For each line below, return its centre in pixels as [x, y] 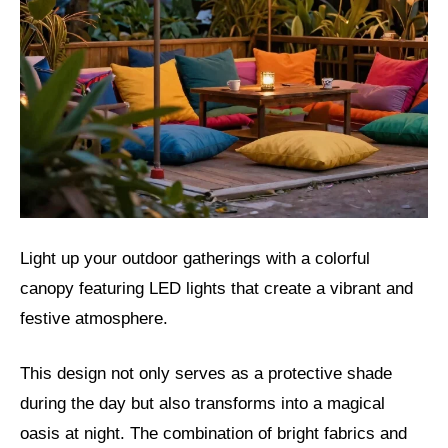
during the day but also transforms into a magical [202, 404]
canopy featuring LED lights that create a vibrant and [216, 288]
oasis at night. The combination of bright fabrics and [213, 434]
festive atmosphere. [94, 318]
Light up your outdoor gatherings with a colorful [195, 258]
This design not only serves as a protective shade [206, 374]
